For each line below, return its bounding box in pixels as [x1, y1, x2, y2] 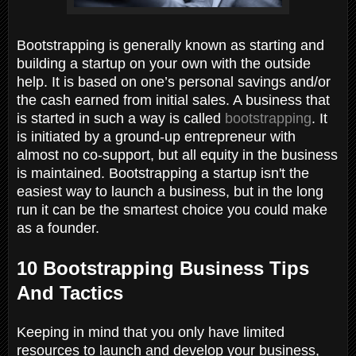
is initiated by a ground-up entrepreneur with [17, 128, 296, 145]
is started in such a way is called [17, 110, 225, 126]
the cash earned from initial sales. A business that [17, 91, 330, 108]
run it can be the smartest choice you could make [17, 201, 327, 218]
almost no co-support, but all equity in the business [17, 146, 338, 163]
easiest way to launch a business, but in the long [17, 183, 323, 199]
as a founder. [17, 219, 99, 236]
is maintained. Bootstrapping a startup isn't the [17, 164, 309, 181]
